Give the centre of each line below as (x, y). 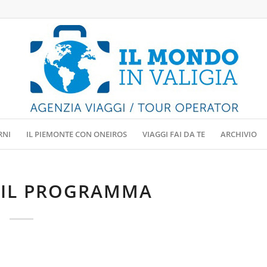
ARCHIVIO (239, 134)
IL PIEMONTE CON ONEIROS (77, 134)
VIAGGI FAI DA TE (174, 134)
